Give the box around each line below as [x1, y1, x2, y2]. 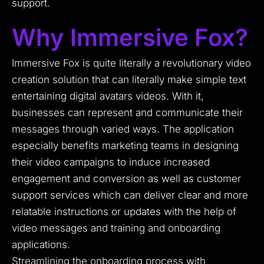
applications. [12, 239, 70, 251]
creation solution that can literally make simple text [12, 74, 246, 86]
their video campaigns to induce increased [12, 156, 210, 169]
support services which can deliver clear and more [12, 189, 248, 202]
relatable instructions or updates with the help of [12, 206, 236, 218]
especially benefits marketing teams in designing [12, 140, 239, 152]
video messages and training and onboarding [12, 222, 220, 235]
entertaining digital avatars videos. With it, [12, 90, 204, 103]
